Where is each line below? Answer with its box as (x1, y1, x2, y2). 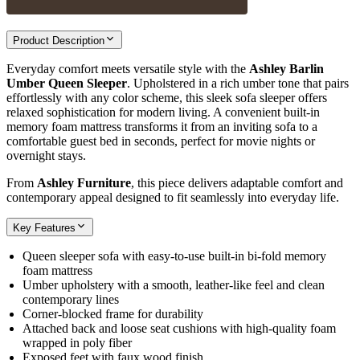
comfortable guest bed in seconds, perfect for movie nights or (6, 133, 315, 148)
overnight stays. (6, 148, 86, 162)
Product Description (13, 34, 104, 47)
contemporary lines (22, 292, 119, 306)
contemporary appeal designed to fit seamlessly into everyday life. (6, 190, 339, 204)
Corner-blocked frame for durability (22, 306, 203, 321)
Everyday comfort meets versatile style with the (6, 61, 249, 76)
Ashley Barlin (249, 61, 324, 76)
